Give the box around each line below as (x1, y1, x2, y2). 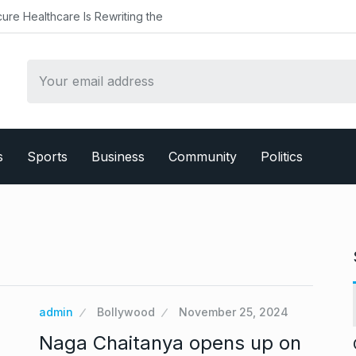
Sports (27, 149, 68, 164)
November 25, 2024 (179, 305, 288, 319)
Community (168, 149, 237, 164)
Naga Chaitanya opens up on (39, 331, 301, 354)
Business (91, 149, 145, 164)
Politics (261, 149, 303, 164)
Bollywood (97, 305, 155, 319)
